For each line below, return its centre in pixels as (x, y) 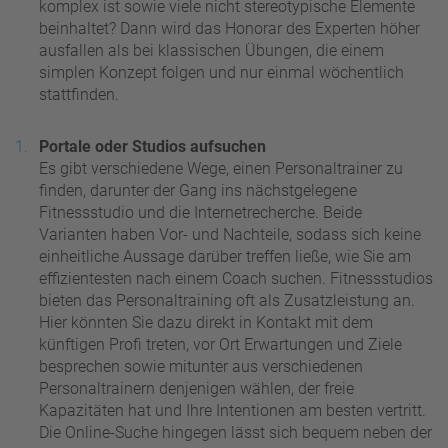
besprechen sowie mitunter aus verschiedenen (201, 366)
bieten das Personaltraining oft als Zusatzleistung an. (227, 300)
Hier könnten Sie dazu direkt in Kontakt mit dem (206, 322)
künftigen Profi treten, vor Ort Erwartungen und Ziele (220, 344)
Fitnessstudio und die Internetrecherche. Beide (200, 212)
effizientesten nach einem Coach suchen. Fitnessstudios (236, 278)
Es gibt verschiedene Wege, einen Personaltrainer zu (221, 168)
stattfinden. (79, 94)
